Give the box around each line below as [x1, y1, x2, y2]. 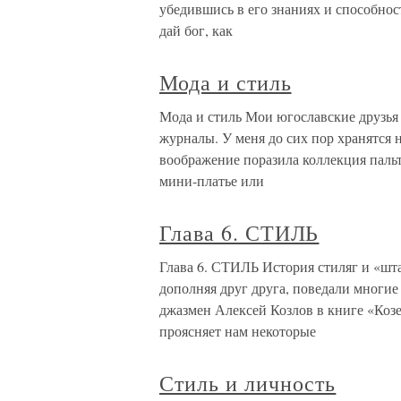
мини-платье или [159, 171, 264, 191]
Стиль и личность [159, 369, 337, 398]
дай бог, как [159, 21, 233, 40]
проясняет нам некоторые [159, 321, 316, 341]
